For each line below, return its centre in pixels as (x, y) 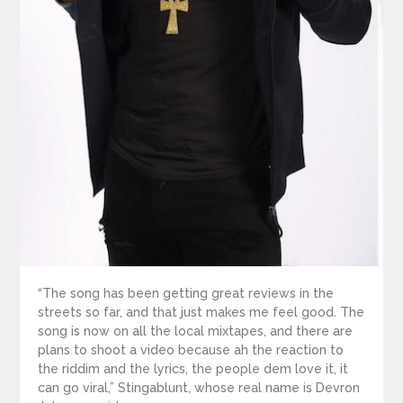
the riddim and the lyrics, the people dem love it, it (193, 369)
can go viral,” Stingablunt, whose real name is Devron (199, 388)
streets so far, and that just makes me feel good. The (201, 313)
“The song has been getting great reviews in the (186, 294)
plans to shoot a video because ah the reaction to (191, 350)
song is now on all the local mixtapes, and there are (196, 331)
